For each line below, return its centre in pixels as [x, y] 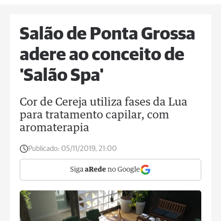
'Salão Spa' [62, 76]
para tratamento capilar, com [94, 115]
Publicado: [44, 149]
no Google [123, 170]
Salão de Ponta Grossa [108, 35]
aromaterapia [55, 128]
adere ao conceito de [102, 55]
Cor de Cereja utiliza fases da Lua [104, 103]
